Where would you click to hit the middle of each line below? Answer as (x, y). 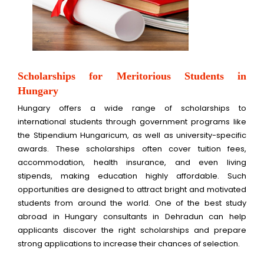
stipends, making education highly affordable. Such (132, 176)
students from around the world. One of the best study (132, 203)
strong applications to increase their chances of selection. (129, 244)
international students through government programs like (132, 122)
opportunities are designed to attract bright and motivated (132, 190)
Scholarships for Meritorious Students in (132, 76)
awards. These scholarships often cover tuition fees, (132, 149)
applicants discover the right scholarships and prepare (132, 230)
